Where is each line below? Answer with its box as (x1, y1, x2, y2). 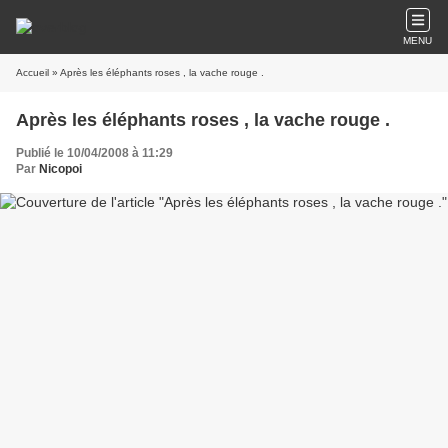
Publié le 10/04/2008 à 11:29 (16, 146, 173, 160)
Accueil (16, 67, 49, 78)
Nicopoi (39, 162, 82, 176)
